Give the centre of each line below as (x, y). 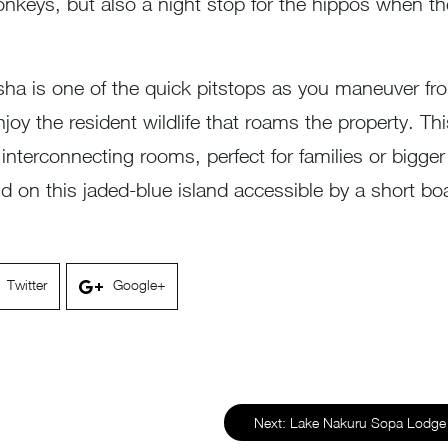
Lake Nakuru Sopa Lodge (368, 422)
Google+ (139, 285)
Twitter (27, 285)
